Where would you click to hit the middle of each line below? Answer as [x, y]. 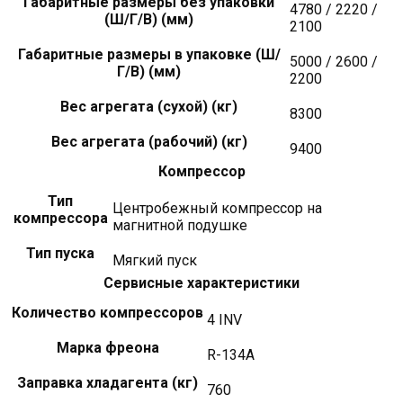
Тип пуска [60, 253]
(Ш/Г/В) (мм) [149, 19]
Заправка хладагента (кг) [107, 382]
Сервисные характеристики [201, 282]
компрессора [60, 218]
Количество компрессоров [107, 312]
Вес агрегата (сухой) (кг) [149, 106]
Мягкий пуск [155, 260]
